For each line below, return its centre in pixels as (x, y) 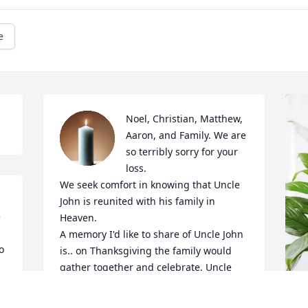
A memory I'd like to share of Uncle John (152, 234)
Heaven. (80, 218)
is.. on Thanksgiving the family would (146, 251)
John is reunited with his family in (138, 201)
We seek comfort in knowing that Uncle (150, 185)
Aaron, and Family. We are (186, 135)
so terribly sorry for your (182, 152)
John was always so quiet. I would (137, 284)
